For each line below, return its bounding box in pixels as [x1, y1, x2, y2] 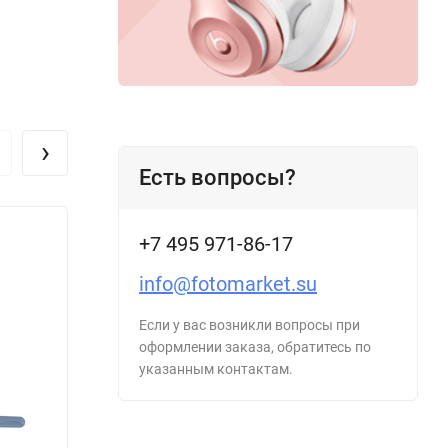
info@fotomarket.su [139, 271, 317, 296]
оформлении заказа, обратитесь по [139, 338, 371, 355]
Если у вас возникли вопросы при [139, 316, 360, 333]
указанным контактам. [139, 360, 293, 377]
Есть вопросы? [139, 164, 296, 190]
